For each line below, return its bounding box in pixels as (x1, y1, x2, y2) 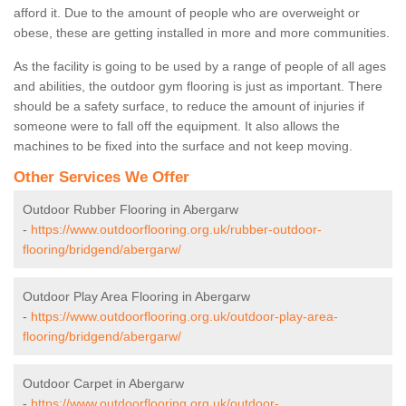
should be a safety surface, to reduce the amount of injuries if (14, 99, 364, 114)
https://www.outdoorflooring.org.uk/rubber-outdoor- (31, 222, 322, 237)
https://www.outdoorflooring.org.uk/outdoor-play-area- (31, 309, 338, 324)
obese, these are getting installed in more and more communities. (14, 25, 390, 41)
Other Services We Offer (14, 169, 189, 187)
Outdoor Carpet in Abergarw (23, 376, 184, 391)
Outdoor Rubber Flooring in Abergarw (23, 202, 238, 217)
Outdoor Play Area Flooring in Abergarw (23, 289, 250, 304)
